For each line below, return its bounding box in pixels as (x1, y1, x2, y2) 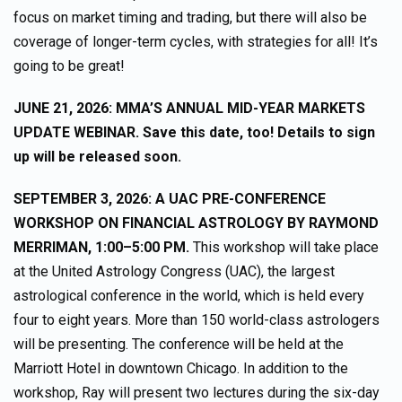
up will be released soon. (13, 148, 181, 165)
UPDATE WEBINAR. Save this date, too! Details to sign (13, 124, 375, 141)
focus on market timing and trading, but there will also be (13, 9, 367, 26)
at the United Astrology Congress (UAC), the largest (13, 263, 335, 280)
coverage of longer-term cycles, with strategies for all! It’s (13, 33, 378, 50)
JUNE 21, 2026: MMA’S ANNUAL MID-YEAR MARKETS (13, 100, 365, 117)
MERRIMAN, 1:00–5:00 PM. (13, 239, 193, 256)
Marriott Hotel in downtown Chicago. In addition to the (13, 360, 348, 377)
